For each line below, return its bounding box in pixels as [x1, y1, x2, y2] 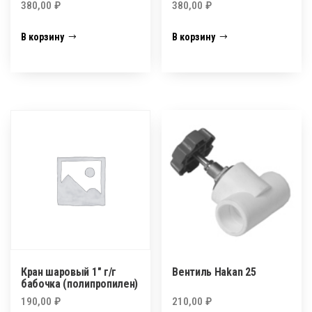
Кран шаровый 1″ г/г [21, 265, 116, 279]
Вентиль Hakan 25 [172, 265, 256, 279]
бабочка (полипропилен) [21, 276, 138, 290]
